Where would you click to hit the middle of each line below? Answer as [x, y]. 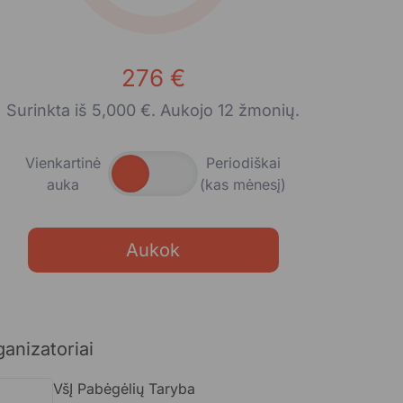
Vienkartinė [63, 163]
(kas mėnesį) [243, 184]
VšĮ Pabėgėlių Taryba [124, 389]
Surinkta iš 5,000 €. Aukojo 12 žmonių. [153, 110]
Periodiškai [243, 163]
